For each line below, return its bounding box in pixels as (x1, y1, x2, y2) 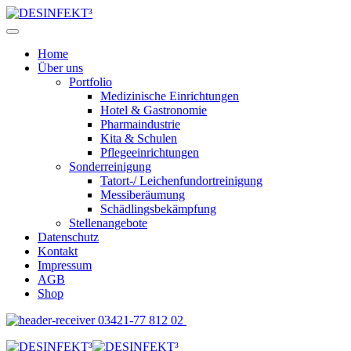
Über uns (38, 61, 83, 74)
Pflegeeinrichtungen (100, 146, 199, 159)
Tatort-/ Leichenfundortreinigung (100, 174, 262, 187)
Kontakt (38, 244, 78, 258)
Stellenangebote (69, 216, 147, 230)
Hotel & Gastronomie (100, 103, 207, 117)
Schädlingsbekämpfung (100, 202, 216, 215)
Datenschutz (38, 230, 99, 244)
